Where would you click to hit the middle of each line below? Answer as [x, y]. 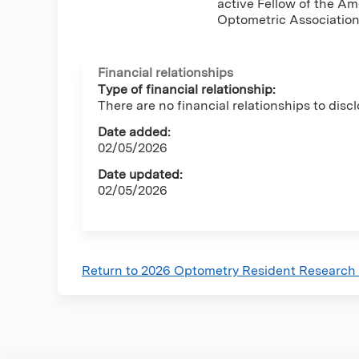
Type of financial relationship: [187, 90]
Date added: [134, 132]
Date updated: [140, 175]
